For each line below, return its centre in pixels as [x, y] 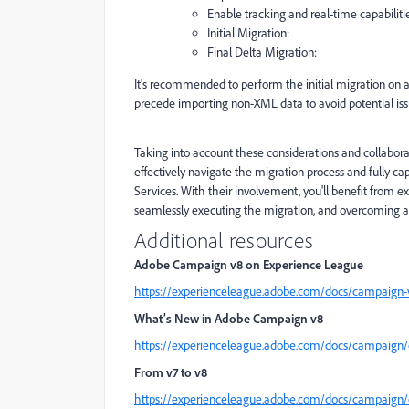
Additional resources [224, 241]
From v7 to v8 [171, 372]
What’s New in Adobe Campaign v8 [229, 319]
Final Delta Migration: [262, 52]
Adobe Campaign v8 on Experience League [249, 265]
